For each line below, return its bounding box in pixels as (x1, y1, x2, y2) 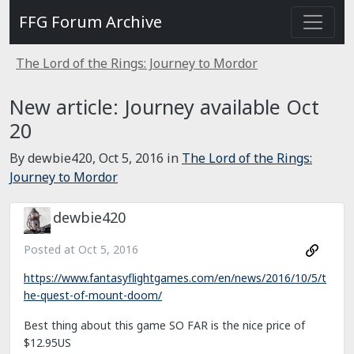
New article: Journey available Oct (9, 93, 319, 120)
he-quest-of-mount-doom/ (24, 288, 162, 303)
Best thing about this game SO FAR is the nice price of (24, 318, 305, 333)
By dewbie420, (9, 149, 99, 167)
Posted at (24, 242, 78, 257)
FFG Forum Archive (19, 11, 162, 32)
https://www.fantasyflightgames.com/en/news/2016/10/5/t (24, 270, 326, 286)
